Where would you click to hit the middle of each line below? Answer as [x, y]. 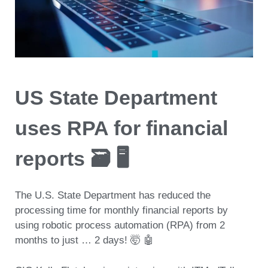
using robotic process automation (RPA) [106, 226]
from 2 [211, 226]
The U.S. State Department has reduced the [113, 196]
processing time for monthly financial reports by [121, 211]
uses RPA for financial [121, 128]
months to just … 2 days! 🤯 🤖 [84, 240]
